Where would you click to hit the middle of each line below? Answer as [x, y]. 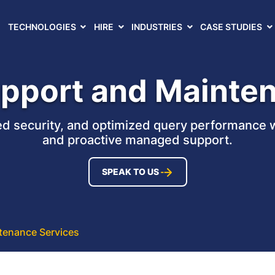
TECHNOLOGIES [43, 27]
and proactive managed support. [137, 140]
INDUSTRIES [158, 27]
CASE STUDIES [232, 27]
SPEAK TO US [130, 172]
